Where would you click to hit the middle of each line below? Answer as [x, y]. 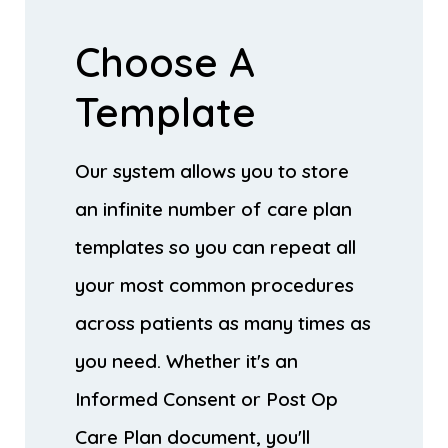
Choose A [165, 61]
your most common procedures [214, 284]
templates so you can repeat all [215, 246]
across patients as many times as [223, 322]
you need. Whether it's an [186, 360]
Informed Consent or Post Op [206, 398]
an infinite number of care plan [213, 208]
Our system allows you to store [212, 170]
